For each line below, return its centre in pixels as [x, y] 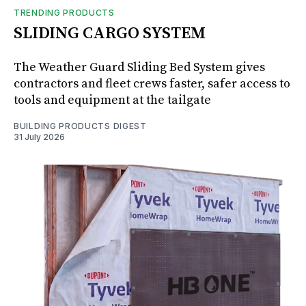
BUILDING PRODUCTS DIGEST [80, 126]
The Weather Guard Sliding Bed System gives [139, 67]
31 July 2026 [39, 137]
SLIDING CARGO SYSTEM [110, 33]
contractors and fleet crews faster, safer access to [152, 83]
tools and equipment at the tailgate [112, 100]
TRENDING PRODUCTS [64, 12]
